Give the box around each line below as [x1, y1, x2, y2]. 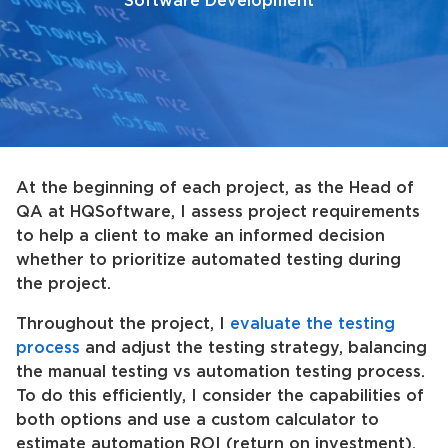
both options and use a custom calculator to [16, 413, 379, 428]
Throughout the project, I [16, 317, 230, 332]
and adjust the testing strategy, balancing [80, 341, 427, 356]
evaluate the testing [230, 317, 395, 332]
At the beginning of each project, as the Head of [16, 181, 414, 196]
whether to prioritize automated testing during [16, 253, 401, 268]
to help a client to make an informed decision [16, 229, 385, 244]
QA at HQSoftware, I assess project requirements [16, 205, 420, 220]
